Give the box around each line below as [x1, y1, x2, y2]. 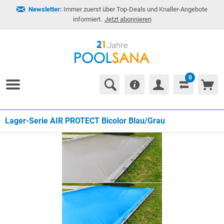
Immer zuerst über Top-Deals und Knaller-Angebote [62, 5, 207, 13]
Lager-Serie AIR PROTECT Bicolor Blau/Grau [5, 116, 165, 125]
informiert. [72, 15, 102, 23]
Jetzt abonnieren [104, 15, 151, 23]
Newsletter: [28, 5, 62, 13]
